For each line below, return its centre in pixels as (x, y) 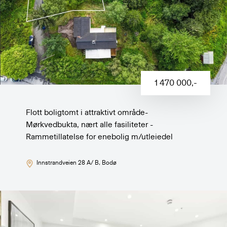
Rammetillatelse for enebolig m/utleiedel (100, 137)
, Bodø (107, 163)
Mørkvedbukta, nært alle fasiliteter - (90, 125)
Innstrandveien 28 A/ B (67, 163)
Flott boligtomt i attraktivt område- (87, 113)
